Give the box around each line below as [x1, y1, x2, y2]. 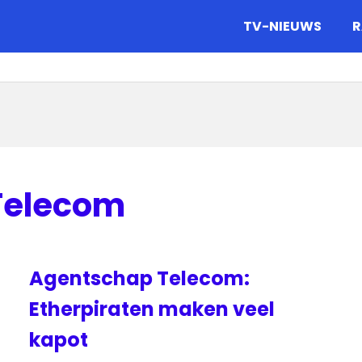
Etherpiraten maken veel [29, 296, 276, 322]
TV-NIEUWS [242, 17, 322, 36]
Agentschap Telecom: [29, 265, 250, 292]
